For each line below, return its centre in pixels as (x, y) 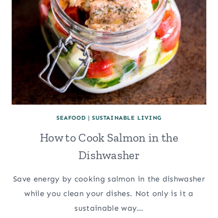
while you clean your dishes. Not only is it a (109, 193)
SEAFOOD (71, 118)
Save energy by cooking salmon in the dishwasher (109, 179)
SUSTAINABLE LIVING (127, 118)
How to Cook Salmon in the (109, 137)
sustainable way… (109, 208)
